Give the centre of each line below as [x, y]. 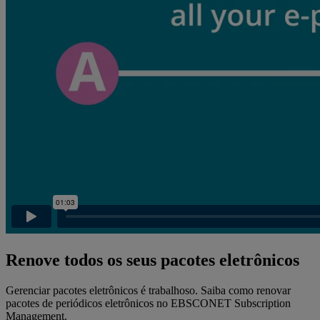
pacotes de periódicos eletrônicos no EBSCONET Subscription [148, 303]
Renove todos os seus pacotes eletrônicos [152, 260]
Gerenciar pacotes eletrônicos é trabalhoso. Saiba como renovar [148, 290]
